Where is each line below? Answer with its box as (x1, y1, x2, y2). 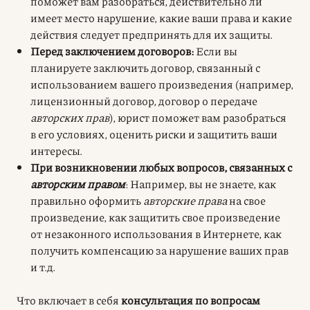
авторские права (143, 192, 227, 208)
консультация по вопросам (121, 291, 260, 308)
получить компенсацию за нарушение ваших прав (30, 241, 289, 258)
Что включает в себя (17, 291, 121, 308)
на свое (227, 192, 266, 208)
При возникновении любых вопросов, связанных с (30, 158, 292, 175)
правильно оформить (30, 192, 143, 208)
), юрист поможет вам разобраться (109, 109, 286, 125)
